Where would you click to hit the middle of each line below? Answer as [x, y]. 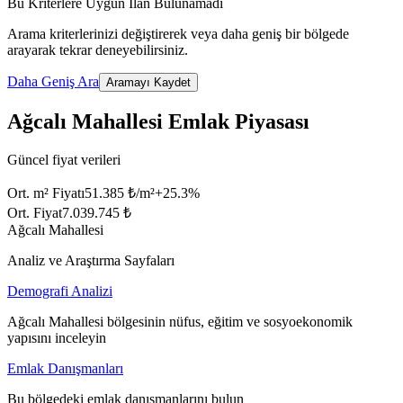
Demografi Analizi [60, 291]
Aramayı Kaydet [148, 83]
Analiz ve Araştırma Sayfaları [91, 261]
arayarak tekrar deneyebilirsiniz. [98, 50]
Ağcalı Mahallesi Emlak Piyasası [158, 122]
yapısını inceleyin [57, 338]
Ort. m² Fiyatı [46, 193]
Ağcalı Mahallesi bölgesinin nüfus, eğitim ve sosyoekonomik [180, 322]
